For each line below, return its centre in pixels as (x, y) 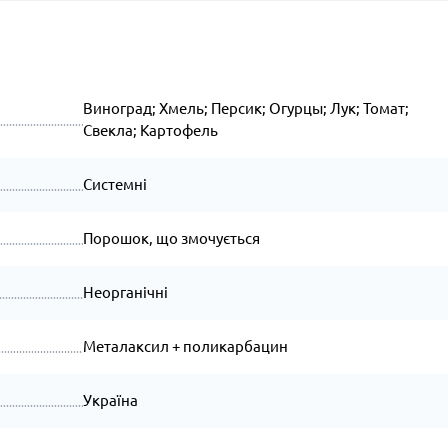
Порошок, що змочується (171, 238)
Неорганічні (125, 292)
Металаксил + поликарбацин (185, 346)
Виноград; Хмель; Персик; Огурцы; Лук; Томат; (245, 108)
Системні (114, 184)
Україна (110, 400)
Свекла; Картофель (150, 130)
